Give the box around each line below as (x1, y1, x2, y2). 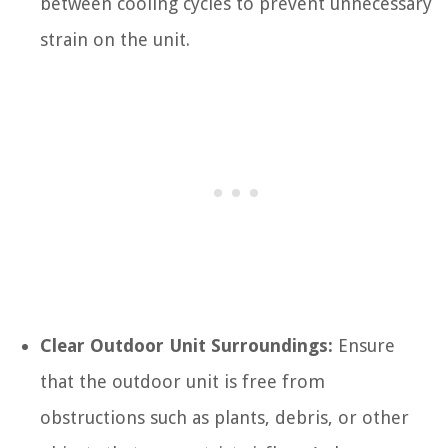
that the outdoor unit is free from (40, 371, 325, 393)
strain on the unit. (40, 29, 190, 51)
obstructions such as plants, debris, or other (40, 407, 409, 429)
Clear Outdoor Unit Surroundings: (40, 335, 333, 357)
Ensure (333, 335, 395, 357)
